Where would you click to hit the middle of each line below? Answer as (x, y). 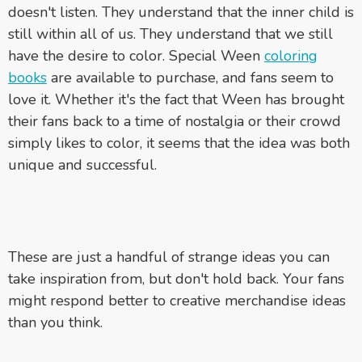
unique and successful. (82, 164)
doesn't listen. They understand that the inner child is (181, 12)
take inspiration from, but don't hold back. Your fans (176, 278)
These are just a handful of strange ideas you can (169, 257)
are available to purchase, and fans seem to (190, 77)
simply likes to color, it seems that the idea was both (179, 143)
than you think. (55, 322)
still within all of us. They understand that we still (170, 34)
